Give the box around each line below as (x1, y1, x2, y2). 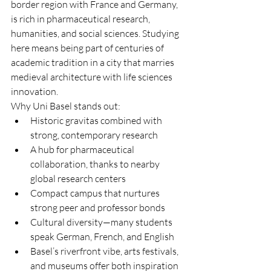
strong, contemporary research (30, 129, 158, 141)
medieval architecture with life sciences (11, 71, 174, 83)
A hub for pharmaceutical (30, 143, 136, 155)
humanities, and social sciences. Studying (11, 27, 181, 39)
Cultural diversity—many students (30, 216, 174, 228)
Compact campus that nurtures (30, 187, 162, 199)
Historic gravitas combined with (30, 114, 164, 126)
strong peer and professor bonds (30, 201, 165, 214)
